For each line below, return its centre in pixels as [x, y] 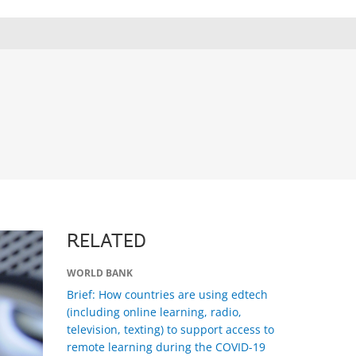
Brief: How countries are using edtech [167, 294]
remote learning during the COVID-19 [166, 347]
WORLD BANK [99, 273]
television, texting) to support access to [170, 329]
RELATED [106, 242]
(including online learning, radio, [154, 312]
